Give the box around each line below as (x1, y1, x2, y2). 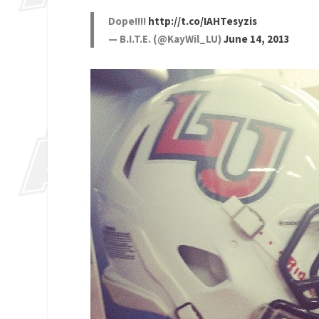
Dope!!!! (108, 14, 149, 28)
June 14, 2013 (224, 31, 291, 46)
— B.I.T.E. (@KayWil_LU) (108, 31, 224, 46)
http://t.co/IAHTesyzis (148, 14, 258, 28)
